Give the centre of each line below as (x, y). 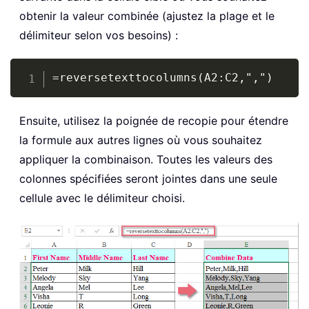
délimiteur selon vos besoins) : (99, 36)
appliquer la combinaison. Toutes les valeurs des (146, 160)
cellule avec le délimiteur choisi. (102, 198)
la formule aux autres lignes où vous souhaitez (141, 140)
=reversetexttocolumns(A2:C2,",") (162, 78)
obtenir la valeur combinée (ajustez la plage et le (147, 16)
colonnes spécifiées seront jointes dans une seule (148, 179)
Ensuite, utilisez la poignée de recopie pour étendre (154, 121)
